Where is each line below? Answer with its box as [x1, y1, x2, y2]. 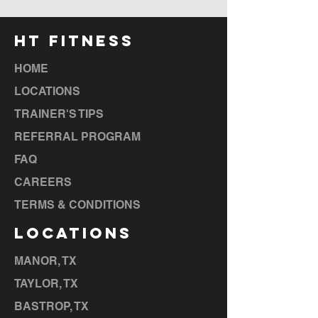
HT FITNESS [14, 31, 134, 50]
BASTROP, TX [14, 300, 89, 313]
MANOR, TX [14, 254, 77, 268]
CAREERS [14, 175, 72, 189]
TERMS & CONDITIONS [14, 198, 141, 212]
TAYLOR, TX [14, 277, 78, 290]
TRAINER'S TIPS [14, 107, 104, 121]
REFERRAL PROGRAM [14, 130, 141, 143]
